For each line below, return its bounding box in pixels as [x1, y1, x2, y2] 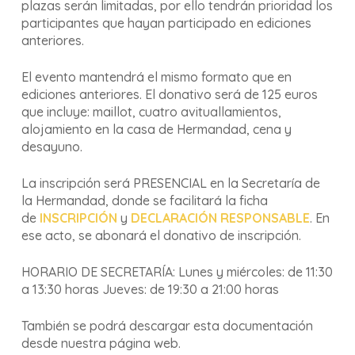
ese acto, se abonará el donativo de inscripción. [21, 227, 301, 243]
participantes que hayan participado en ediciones [21, 15, 311, 31]
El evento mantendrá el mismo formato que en [21, 69, 292, 85]
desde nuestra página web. [21, 335, 181, 351]
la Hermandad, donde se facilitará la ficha [21, 193, 268, 208]
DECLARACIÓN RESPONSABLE [130, 210, 310, 226]
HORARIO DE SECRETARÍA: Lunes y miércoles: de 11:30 [21, 264, 333, 280]
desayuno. [21, 139, 82, 155]
